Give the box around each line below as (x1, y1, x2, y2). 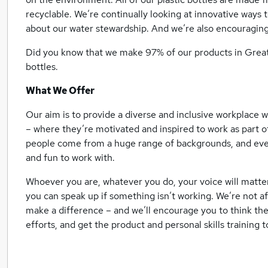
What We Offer (26, 84, 95, 97)
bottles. (26, 60, 58, 73)
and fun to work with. (26, 151, 115, 164)
